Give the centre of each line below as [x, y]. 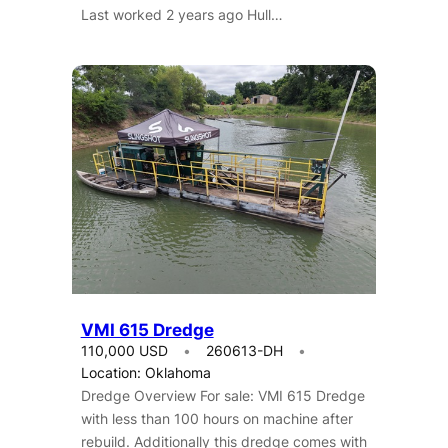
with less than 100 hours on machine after [216, 418]
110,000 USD [124, 350]
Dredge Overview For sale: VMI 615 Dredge [222, 395]
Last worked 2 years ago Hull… [181, 15]
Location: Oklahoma [145, 372]
